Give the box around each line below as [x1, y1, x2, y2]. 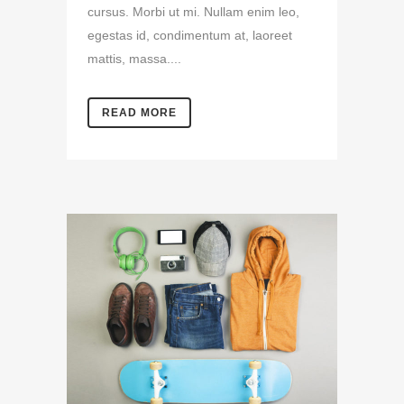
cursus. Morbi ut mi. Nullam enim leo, [87, 5, 299, 19]
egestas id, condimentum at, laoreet [87, 28, 292, 42]
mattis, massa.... [87, 51, 181, 66]
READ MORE [102, 106, 177, 119]
